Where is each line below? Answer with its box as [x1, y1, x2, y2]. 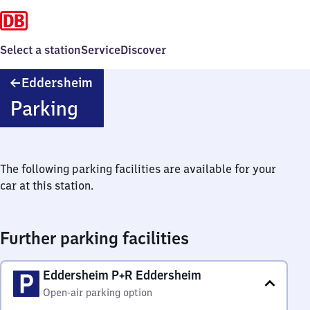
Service [81, 43, 120, 57]
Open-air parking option [43, 286, 152, 299]
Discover [120, 43, 166, 57]
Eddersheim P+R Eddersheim [43, 267, 201, 283]
